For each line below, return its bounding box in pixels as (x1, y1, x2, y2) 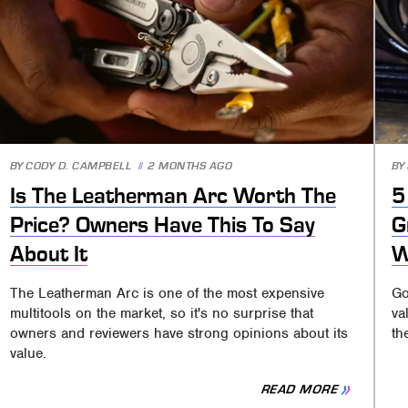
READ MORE (259, 382, 342, 397)
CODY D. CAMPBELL (25, 159, 132, 172)
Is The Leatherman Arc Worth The (10, 183, 337, 208)
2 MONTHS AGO (148, 159, 233, 172)
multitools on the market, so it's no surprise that (10, 303, 314, 322)
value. (10, 343, 47, 362)
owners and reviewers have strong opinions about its (10, 323, 349, 342)
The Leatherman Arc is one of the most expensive (10, 283, 325, 302)
